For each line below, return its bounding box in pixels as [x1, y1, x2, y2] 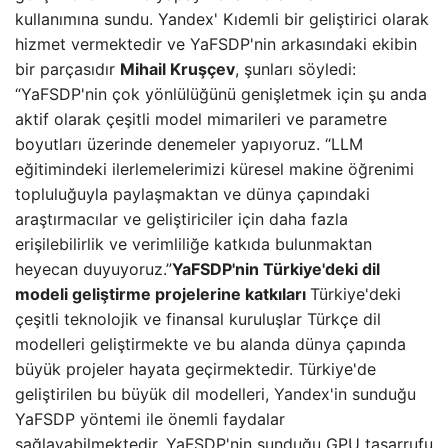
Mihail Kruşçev [120, 59, 235, 79]
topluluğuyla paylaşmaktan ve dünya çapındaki [15, 184, 370, 204]
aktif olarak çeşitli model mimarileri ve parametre [15, 109, 387, 129]
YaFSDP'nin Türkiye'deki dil [172, 259, 380, 279]
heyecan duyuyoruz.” [15, 259, 172, 279]
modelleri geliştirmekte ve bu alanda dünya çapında [15, 334, 406, 354]
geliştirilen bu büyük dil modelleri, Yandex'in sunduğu [15, 384, 416, 404]
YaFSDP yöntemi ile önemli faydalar [15, 409, 285, 429]
